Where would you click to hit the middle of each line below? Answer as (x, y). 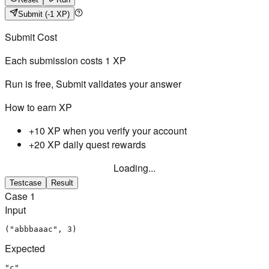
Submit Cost (31, 37)
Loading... (134, 168)
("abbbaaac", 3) (41, 229)
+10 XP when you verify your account (108, 130)
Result (62, 183)
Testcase (26, 183)
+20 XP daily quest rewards (87, 144)
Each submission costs (55, 60)
